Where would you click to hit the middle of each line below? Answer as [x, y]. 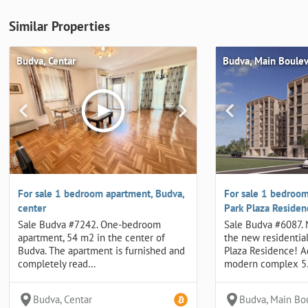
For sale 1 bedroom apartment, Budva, [101, 193]
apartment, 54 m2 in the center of [91, 237]
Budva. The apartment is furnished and [101, 250]
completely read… [57, 263]
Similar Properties [59, 26]
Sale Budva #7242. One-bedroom [89, 224]
